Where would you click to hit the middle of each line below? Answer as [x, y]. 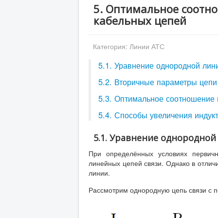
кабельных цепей [140, 20]
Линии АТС [147, 46]
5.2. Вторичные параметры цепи [158, 82]
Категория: [111, 46]
